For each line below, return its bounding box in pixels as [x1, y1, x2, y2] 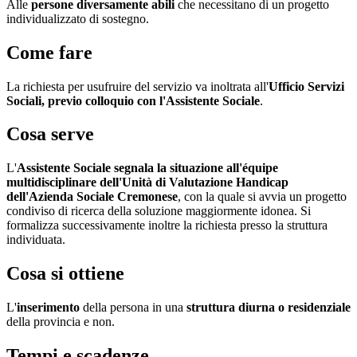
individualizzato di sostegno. [6, 11, 149, 25]
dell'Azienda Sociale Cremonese [6, 190, 178, 204]
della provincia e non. [6, 315, 115, 329]
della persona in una [80, 300, 186, 315]
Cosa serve [6, 124, 94, 145]
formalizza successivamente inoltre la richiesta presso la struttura [6, 218, 328, 233]
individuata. [6, 233, 65, 247]
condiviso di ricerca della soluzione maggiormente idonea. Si [6, 204, 311, 218]
